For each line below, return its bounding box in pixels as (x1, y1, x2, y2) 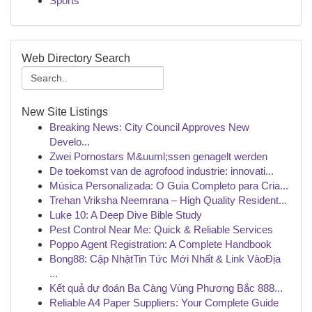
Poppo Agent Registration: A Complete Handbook (49, 238, 272, 250)
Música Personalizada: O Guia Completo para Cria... (49, 180, 288, 192)
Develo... (49, 136, 90, 148)
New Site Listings (22, 106, 108, 118)
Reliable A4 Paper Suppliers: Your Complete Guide (49, 297, 279, 309)
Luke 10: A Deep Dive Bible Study (49, 209, 202, 221)
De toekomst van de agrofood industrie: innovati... (49, 165, 274, 177)
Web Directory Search (22, 52, 130, 64)
